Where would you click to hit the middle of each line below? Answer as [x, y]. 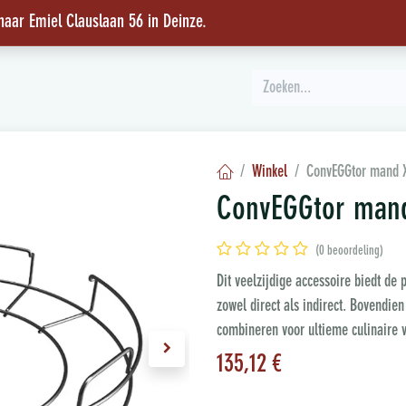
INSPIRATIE [30, 89]
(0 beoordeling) [349, 251]
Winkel [270, 173]
